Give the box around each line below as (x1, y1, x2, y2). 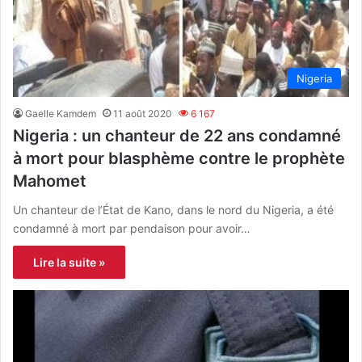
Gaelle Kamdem (25, 107, 96, 120)
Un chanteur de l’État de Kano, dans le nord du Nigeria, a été (13, 203, 334, 217)
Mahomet (13, 171, 86, 192)
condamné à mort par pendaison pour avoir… (13, 221, 250, 236)
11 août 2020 (113, 107, 172, 120)
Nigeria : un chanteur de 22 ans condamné (13, 126, 341, 146)
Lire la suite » (33, 255, 105, 270)
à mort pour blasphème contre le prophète (13, 149, 345, 169)
